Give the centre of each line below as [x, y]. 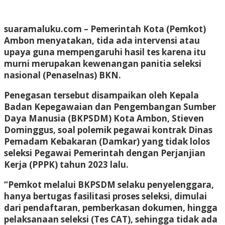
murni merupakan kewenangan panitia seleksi [103, 63]
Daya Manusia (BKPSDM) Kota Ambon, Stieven [104, 118]
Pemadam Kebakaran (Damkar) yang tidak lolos [107, 141]
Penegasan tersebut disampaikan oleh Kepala [101, 95]
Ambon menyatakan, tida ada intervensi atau [102, 40]
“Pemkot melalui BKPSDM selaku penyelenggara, [109, 184]
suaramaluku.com [43, 29]
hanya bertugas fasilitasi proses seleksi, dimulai [105, 196]
